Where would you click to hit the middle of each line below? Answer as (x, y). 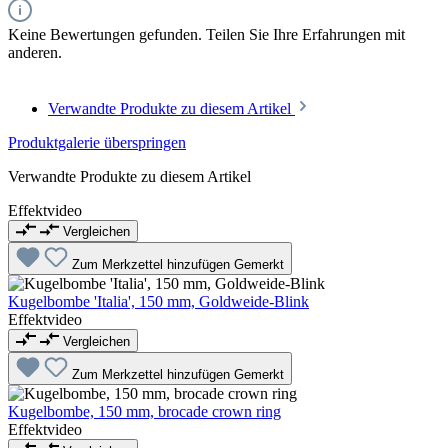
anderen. (35, 52)
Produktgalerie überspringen (97, 142)
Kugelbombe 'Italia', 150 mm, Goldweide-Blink (158, 302)
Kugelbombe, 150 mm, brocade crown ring (144, 412)
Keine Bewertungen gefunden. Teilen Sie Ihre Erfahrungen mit (206, 34)
